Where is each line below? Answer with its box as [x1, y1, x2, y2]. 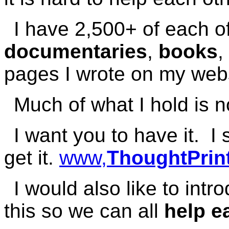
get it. [4, 147, 59, 169]
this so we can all [4, 200, 164, 222]
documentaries [4, 40, 147, 62]
